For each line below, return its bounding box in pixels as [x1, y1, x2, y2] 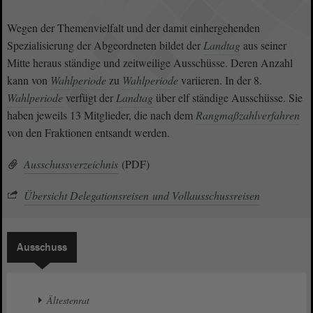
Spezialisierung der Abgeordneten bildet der [7, 38, 203, 52]
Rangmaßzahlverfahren [196, 108, 300, 122]
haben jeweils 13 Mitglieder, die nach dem [7, 108, 196, 122]
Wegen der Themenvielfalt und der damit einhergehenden [7, 20, 260, 35]
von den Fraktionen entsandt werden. [7, 125, 170, 140]
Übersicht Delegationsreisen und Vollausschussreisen [24, 188, 260, 203]
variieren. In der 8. [178, 73, 262, 87]
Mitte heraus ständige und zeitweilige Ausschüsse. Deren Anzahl [7, 55, 293, 70]
